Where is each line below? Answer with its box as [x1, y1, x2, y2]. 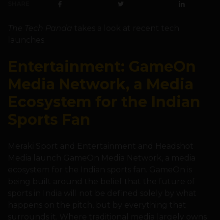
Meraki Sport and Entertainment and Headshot [8, 141, 193, 151]
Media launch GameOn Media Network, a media [8, 153, 195, 163]
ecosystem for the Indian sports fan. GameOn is [8, 165, 192, 175]
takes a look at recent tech [72, 24, 179, 33]
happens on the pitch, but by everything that [8, 200, 186, 210]
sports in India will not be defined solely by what [8, 189, 196, 198]
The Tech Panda [8, 24, 72, 33]
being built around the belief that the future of [8, 177, 195, 187]
